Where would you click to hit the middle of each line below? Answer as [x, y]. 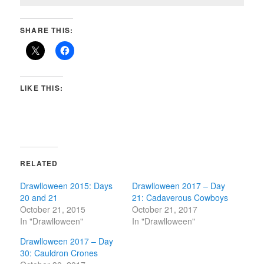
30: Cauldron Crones [59, 253]
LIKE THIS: [42, 88]
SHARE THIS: [47, 30]
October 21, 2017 [165, 209]
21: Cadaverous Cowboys [180, 197]
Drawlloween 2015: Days [67, 186]
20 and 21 [39, 197]
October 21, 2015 [53, 209]
